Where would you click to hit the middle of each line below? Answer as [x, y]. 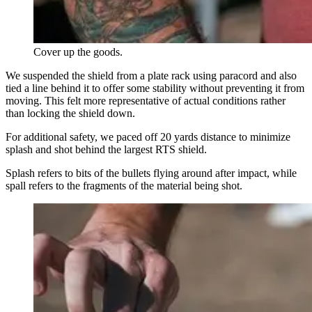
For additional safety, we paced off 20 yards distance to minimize [148, 136]
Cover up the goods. [78, 52]
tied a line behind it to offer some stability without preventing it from [155, 88]
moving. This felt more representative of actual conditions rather [146, 100]
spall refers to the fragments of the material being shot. [124, 185]
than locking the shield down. [70, 113]
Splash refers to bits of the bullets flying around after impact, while [151, 173]
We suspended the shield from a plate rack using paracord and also [151, 75]
